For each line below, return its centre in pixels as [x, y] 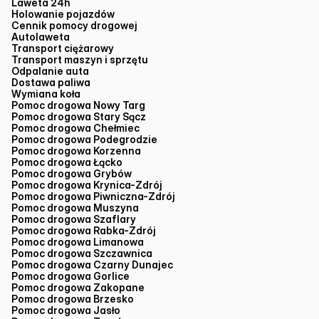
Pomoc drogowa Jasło [66, 310]
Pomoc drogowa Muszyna [75, 208]
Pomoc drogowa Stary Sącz [79, 116]
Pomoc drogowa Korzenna [76, 151]
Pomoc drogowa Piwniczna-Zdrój [93, 196]
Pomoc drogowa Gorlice [70, 276]
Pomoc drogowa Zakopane [78, 287]
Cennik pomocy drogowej [74, 25]
